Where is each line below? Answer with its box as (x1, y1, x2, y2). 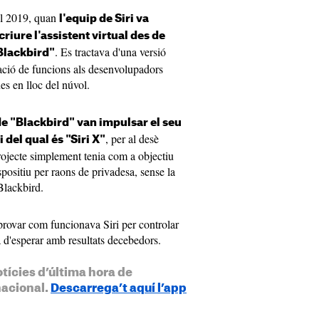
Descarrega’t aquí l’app (51, 283, 187, 295)
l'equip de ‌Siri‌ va (59, 14, 149, 25)
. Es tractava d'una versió (55, 44, 166, 60)
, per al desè (105, 131, 159, 147)
